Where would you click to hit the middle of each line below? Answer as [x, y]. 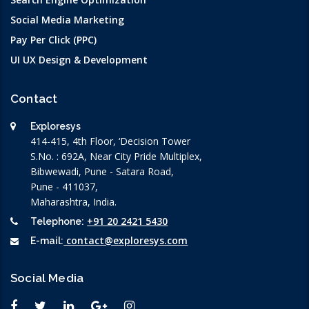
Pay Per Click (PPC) [53, 40]
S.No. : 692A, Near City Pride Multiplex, [117, 157]
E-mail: [47, 241]
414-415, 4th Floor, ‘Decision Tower [111, 141]
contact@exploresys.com [126, 241]
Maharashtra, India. [74, 202]
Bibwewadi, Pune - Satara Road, [102, 172]
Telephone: [58, 222]
